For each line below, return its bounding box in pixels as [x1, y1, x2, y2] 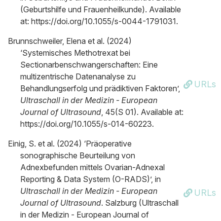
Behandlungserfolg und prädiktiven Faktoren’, [20, 83, 180, 93]
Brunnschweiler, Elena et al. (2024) [8, 36, 132, 46]
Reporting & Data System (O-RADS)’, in [20, 174, 161, 184]
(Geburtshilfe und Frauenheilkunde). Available [20, 4, 181, 14]
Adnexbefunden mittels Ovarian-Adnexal [20, 162, 165, 172]
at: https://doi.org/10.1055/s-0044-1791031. [20, 16, 178, 26]
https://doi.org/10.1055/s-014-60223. [20, 119, 154, 129]
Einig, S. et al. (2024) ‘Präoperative [8, 139, 132, 148]
